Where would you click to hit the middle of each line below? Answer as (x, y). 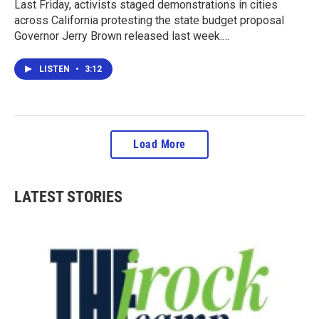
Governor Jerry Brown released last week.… (122, 36)
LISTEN (56, 69)
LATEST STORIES (68, 197)
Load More (159, 144)
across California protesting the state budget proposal (149, 20)
